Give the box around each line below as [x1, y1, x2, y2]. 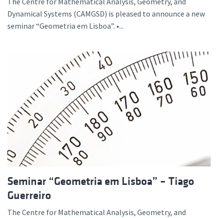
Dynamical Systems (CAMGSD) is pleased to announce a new [7, 9, 205, 19]
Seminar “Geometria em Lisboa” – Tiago [7, 175, 194, 187]
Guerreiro [7, 189, 51, 201]
